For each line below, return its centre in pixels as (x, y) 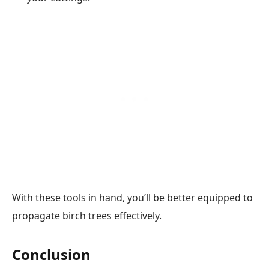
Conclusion (51, 255)
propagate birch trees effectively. (87, 215)
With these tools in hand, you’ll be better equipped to (132, 197)
